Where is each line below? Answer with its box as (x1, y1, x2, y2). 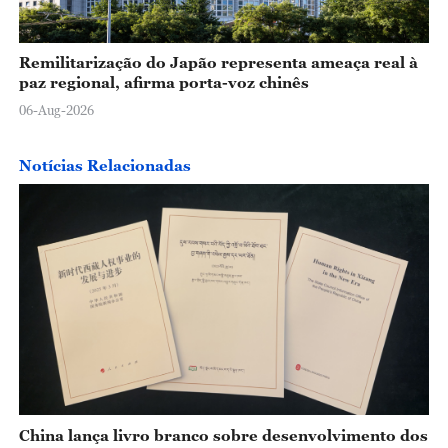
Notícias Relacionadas (18, 156, 191, 175)
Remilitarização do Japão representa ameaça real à (18, 53, 418, 72)
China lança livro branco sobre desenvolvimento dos (18, 425, 428, 444)
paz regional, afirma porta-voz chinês (18, 73, 309, 92)
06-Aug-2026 (18, 101, 94, 118)
